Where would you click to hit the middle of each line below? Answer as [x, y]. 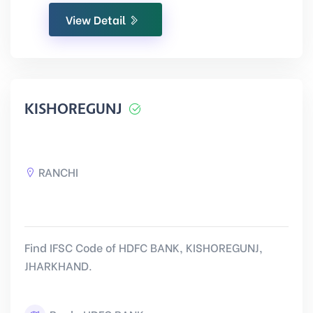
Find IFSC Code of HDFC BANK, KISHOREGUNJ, [144, 247]
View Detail [97, 19]
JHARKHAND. [58, 265]
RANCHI [58, 172]
